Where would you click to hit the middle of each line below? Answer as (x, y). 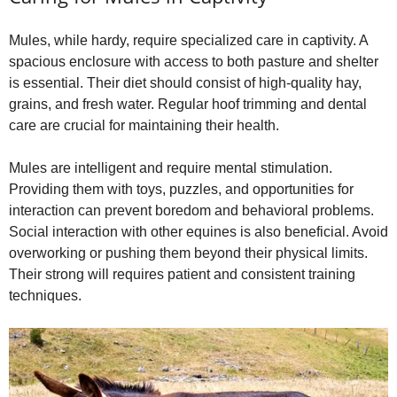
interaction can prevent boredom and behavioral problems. (191, 210)
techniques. (45, 295)
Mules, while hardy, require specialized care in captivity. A (188, 40)
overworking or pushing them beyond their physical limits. (188, 253)
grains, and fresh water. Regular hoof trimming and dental (188, 104)
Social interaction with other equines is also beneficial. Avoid (198, 231)
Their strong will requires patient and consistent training (182, 274)
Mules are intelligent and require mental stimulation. (171, 167)
